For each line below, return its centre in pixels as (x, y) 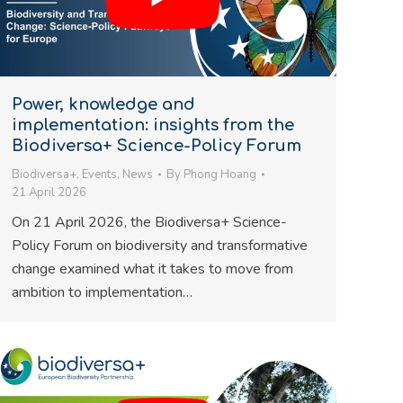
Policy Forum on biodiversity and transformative (160, 246)
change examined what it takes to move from (152, 269)
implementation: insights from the (153, 125)
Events (99, 175)
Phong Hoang (220, 175)
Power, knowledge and (103, 104)
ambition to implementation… (102, 292)
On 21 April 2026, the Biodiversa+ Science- (149, 222)
